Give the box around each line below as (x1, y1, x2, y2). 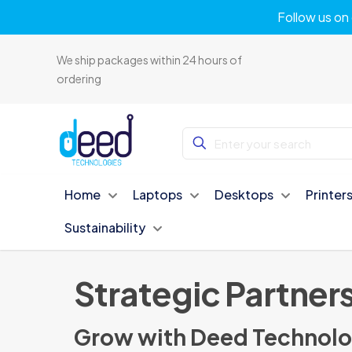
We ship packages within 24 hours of (57, 53, 243, 67)
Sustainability (64, 219, 146, 236)
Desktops (214, 186, 274, 203)
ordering (57, 71, 102, 86)
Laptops (133, 186, 183, 203)
